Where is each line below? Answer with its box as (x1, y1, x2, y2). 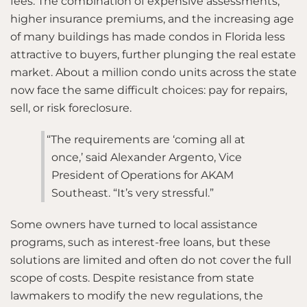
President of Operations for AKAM (51, 169, 234, 182)
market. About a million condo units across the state (10, 66, 297, 79)
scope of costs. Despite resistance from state (10, 271, 254, 284)
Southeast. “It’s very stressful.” (51, 186, 214, 199)
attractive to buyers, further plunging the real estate (10, 48, 296, 61)
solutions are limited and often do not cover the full (10, 254, 291, 267)
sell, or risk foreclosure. (10, 101, 132, 114)
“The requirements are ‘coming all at (46, 133, 245, 146)
